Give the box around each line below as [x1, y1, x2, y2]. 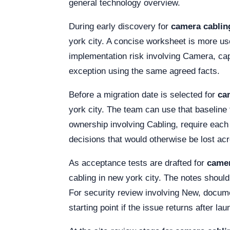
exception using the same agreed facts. [69, 66, 220, 76]
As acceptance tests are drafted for [69, 158, 207, 168]
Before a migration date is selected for [69, 90, 218, 100]
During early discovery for [69, 22, 171, 31]
